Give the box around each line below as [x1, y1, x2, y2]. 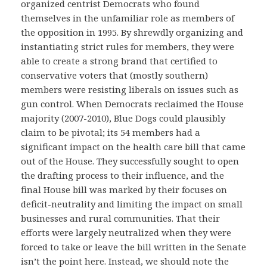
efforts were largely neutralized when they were [21, 226, 231, 238]
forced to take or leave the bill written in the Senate [21, 240, 246, 253]
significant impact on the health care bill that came [21, 140, 246, 153]
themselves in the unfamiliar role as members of [21, 11, 234, 24]
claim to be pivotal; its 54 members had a [21, 126, 200, 138]
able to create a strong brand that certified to [21, 54, 218, 67]
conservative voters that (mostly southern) [21, 69, 208, 81]
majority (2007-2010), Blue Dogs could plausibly [21, 111, 225, 124]
